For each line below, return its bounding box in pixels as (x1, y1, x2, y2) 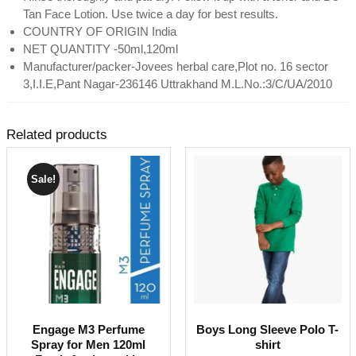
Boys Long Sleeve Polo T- (196, 322, 339, 336)
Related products (6, 126, 107, 143)
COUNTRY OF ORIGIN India (22, 25, 176, 39)
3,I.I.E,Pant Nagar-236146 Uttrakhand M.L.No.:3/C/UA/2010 (22, 77, 332, 91)
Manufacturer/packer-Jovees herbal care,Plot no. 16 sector (22, 60, 328, 74)
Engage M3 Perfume (32, 322, 145, 336)
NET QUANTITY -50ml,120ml (22, 42, 178, 56)
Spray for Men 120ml (31, 337, 146, 351)
